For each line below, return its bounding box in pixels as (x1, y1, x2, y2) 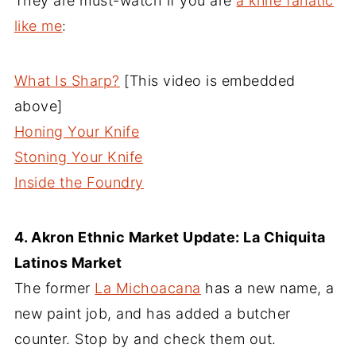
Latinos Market (14, 253, 122, 271)
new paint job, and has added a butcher (14, 304, 291, 322)
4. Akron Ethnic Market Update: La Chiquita (14, 228, 326, 246)
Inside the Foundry (14, 173, 144, 191)
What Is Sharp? (14, 72, 120, 89)
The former (14, 279, 95, 296)
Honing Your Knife (14, 122, 140, 140)
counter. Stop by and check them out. (14, 330, 277, 347)
